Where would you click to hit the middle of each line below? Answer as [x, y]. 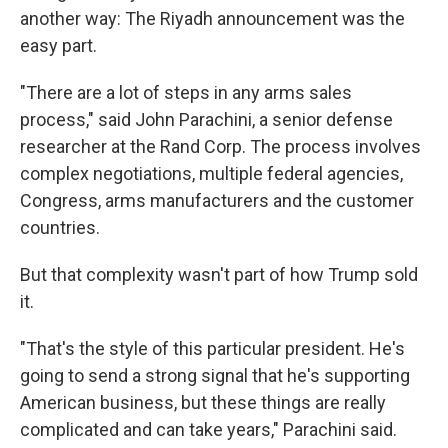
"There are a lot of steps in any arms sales [186, 92]
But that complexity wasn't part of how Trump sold [219, 274]
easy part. [58, 45]
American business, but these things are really [203, 402]
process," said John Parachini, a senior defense [206, 119]
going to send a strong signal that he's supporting [215, 375]
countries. [60, 227]
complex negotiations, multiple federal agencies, [211, 173]
